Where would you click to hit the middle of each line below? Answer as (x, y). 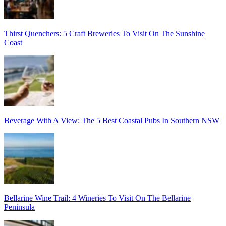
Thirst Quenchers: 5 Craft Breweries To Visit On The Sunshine (104, 33)
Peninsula (19, 207)
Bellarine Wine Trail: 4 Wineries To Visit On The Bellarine (97, 198)
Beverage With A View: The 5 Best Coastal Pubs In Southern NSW (112, 120)
